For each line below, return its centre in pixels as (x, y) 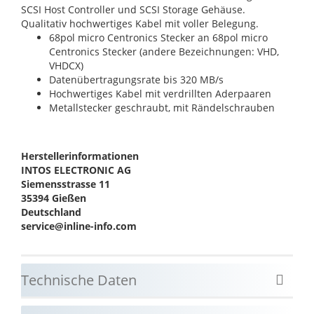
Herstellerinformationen (80, 156)
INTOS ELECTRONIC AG (76, 170)
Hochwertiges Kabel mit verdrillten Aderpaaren (160, 93)
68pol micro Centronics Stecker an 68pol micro (158, 37)
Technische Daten (79, 280)
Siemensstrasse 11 (66, 184)
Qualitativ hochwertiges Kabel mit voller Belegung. (140, 23)
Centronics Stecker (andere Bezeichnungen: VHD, (164, 51)
